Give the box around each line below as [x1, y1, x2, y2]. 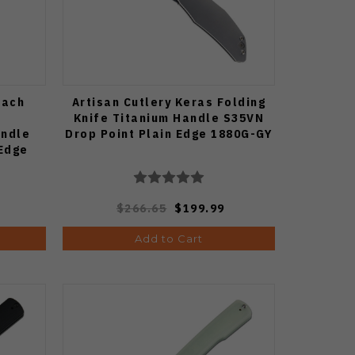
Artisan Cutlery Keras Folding [71, 94, 266, 109]
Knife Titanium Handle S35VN [73, 109, 265, 125]
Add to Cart [134, 231, 203, 245]
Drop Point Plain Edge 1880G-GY [65, 125, 273, 141]
